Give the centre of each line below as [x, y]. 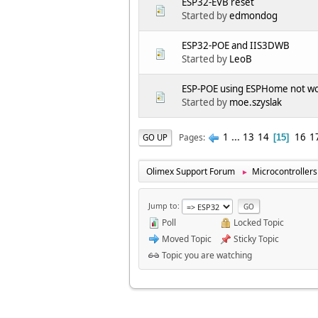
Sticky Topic [255, 238]
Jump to [163, 206]
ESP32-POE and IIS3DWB [236, 46]
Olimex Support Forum [191, 172]
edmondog [253, 16]
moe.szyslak [256, 103]
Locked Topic [258, 222]
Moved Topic [186, 238]
